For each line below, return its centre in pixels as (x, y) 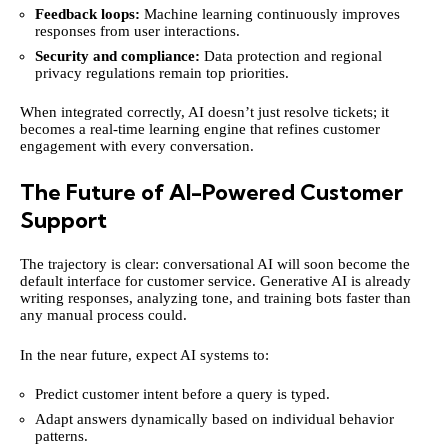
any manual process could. (103, 315)
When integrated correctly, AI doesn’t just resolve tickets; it (204, 112)
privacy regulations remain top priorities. (162, 72)
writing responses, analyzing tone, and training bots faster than (215, 298)
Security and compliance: (117, 55)
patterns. (61, 435)
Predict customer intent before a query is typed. (182, 394)
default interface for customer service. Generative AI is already (215, 281)
